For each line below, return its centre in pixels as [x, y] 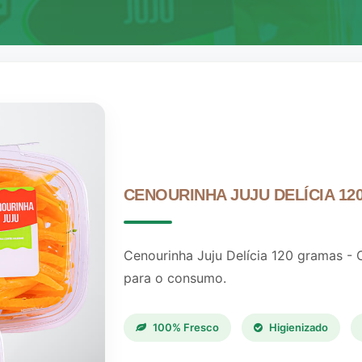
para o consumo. [175, 278]
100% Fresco [184, 327]
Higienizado [297, 327]
